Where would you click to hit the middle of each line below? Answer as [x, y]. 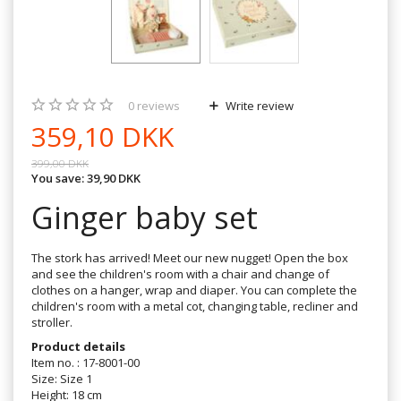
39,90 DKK [114, 178]
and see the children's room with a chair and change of [180, 273]
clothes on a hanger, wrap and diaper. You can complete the [194, 290]
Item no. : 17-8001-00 [85, 362]
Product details [78, 346]
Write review [258, 105]
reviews [157, 105]
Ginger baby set [145, 217]
